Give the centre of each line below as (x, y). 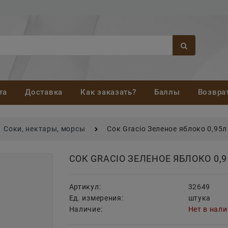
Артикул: (85, 187)
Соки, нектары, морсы (45, 129)
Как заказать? (108, 92)
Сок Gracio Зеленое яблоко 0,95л (167, 129)
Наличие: (86, 209)
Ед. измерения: (96, 198)
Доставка (44, 92)
